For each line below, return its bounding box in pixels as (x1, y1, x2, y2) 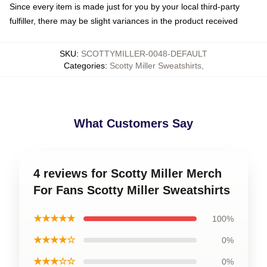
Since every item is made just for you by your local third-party (10, 2, 240, 11)
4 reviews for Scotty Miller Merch (33, 167, 222, 180)
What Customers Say (74, 117, 193, 130)
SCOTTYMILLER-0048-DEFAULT (81, 49, 207, 58)
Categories (63, 61, 105, 70)
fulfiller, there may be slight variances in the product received (10, 16, 238, 26)
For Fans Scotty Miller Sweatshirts (33, 184, 230, 197)
